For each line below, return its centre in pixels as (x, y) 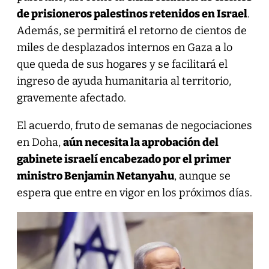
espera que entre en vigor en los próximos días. (134, 192)
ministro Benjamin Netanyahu (95, 176)
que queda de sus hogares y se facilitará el (122, 64)
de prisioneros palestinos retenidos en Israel (132, 14)
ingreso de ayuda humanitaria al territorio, (124, 81)
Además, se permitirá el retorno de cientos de (131, 30)
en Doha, (40, 142)
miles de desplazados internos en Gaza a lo (124, 47)
